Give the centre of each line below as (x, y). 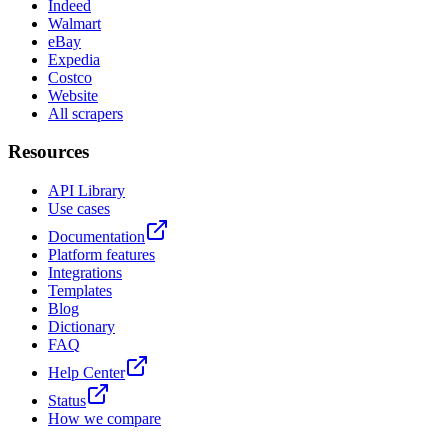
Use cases (79, 208)
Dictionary (81, 326)
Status (67, 400)
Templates (80, 290)
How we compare (104, 418)
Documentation (96, 236)
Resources (48, 152)
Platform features (101, 254)
